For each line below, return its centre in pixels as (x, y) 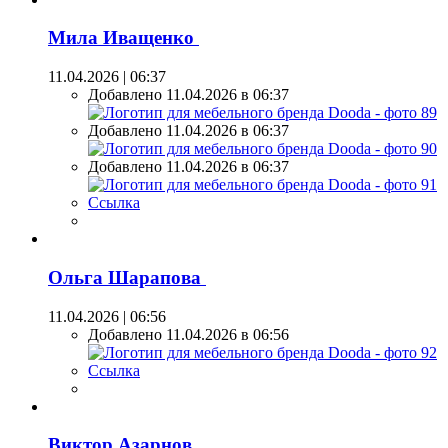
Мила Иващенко (123, 38)
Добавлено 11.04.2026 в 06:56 (188, 334)
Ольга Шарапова (127, 277)
